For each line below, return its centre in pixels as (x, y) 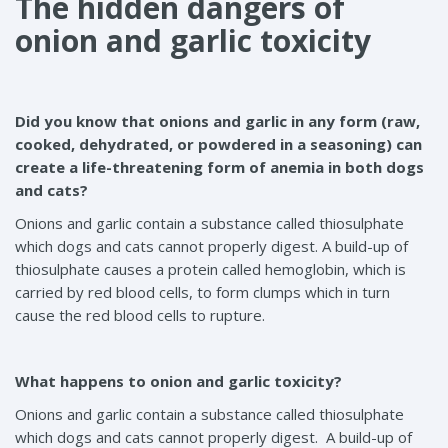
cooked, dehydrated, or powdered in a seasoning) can (218, 143)
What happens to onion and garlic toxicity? (178, 380)
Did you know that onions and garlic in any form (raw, (217, 120)
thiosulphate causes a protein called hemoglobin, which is (210, 268)
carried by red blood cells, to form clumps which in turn (202, 291)
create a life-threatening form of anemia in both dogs (219, 166)
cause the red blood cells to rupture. (140, 314)
